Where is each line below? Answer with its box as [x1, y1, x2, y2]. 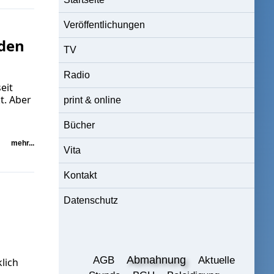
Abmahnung [127, 254, 186, 267]
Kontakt [64, 170, 97, 181]
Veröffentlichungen [64, 20, 145, 31]
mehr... [11, 138, 34, 147]
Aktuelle [198, 254, 235, 267]
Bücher [64, 120, 95, 131]
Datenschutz [64, 195, 118, 206]
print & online [64, 95, 121, 106]
